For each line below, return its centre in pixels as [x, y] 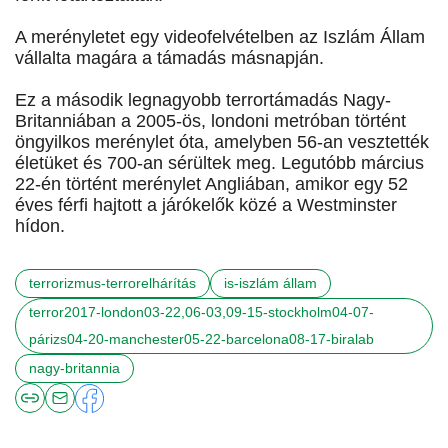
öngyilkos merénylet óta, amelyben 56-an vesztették [222, 142]
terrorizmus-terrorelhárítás [112, 283]
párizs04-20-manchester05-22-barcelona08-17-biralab [201, 339]
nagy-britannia [74, 368]
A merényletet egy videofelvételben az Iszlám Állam [220, 37]
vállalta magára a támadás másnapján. [169, 58]
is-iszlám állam [270, 283]
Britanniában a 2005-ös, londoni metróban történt [210, 121]
